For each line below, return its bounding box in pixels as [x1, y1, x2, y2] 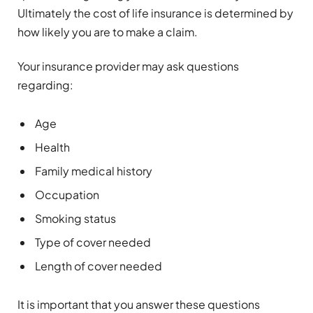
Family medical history [35, 163, 152, 179]
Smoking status [35, 211, 116, 226]
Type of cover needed [35, 235, 151, 250]
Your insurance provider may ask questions [17, 59, 239, 74]
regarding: [17, 78, 73, 93]
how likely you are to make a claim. [17, 24, 198, 39]
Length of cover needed [35, 259, 162, 274]
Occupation [35, 187, 99, 203]
